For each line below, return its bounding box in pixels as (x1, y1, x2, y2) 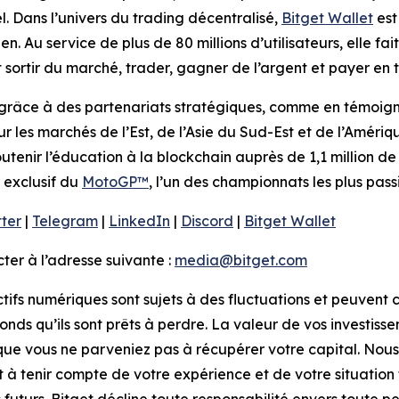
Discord (181, 212, 233, 231)
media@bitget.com (175, 251, 307, 270)
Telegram (32, 212, 98, 231)
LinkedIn (109, 212, 170, 231)
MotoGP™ (82, 173, 149, 191)
